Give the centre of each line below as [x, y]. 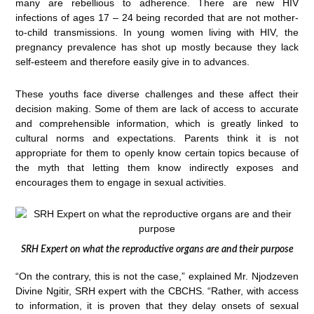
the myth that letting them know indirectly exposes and [157, 167]
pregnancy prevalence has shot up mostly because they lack [157, 47]
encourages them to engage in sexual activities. [121, 182]
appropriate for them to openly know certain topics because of [157, 152]
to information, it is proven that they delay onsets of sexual [157, 305]
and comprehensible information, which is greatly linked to [157, 123]
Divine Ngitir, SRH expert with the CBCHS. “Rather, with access [157, 291]
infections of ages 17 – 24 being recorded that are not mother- [157, 18]
